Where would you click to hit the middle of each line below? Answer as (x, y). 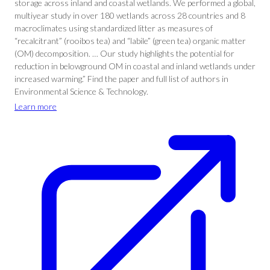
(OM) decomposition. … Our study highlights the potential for (124, 53)
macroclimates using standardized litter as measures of (114, 28)
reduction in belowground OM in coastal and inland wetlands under (135, 66)
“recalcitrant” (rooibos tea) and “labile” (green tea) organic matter (130, 41)
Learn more (36, 106)
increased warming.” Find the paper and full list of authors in (121, 79)
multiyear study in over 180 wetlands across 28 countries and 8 (130, 15)
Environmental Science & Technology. (81, 91)
